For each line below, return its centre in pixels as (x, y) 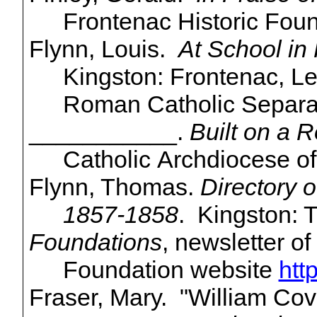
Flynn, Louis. (103, 49)
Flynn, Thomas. (114, 187)
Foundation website (171, 270)
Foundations (95, 242)
